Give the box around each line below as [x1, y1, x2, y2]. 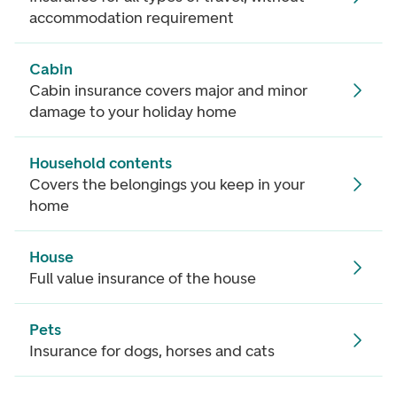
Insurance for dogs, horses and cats [29, 341, 275, 362]
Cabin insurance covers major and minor [29, 81, 307, 101]
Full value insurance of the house [29, 269, 256, 289]
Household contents [29, 153, 172, 174]
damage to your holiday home [29, 102, 237, 122]
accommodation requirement [29, 8, 234, 28]
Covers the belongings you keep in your [29, 175, 305, 195]
